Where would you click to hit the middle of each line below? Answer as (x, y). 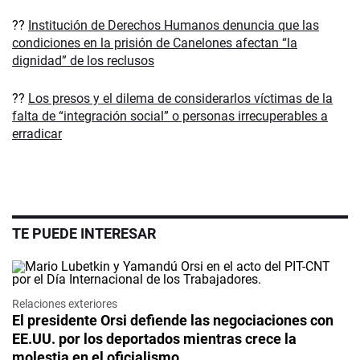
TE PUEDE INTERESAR (84, 234)
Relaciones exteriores (65, 304)
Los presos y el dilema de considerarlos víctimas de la (180, 99)
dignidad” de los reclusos (83, 61)
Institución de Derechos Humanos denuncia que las (174, 26)
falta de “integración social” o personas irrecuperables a (170, 117)
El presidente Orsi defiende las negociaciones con (173, 321)
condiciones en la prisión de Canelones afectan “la (155, 43)
